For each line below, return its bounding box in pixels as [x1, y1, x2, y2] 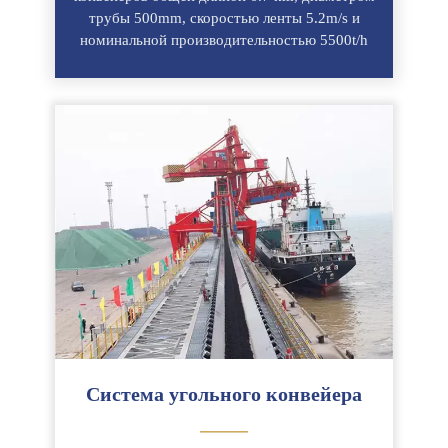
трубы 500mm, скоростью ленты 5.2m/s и [88, 10, 360, 27]
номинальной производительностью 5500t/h [80, 32, 368, 49]
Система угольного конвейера [86, 382, 362, 405]
